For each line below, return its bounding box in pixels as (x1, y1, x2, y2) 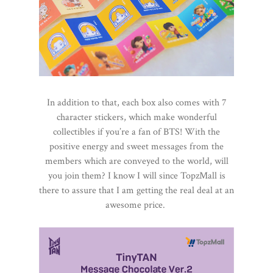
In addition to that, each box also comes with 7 (46, 96, 227, 110)
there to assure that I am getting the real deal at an (39, 184, 234, 197)
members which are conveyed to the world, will (44, 155, 229, 168)
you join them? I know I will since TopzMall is (48, 169, 225, 183)
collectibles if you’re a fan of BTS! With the (53, 126, 220, 139)
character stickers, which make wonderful (56, 111, 217, 124)
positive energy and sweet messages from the (49, 140, 224, 154)
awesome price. (105, 199, 168, 212)
